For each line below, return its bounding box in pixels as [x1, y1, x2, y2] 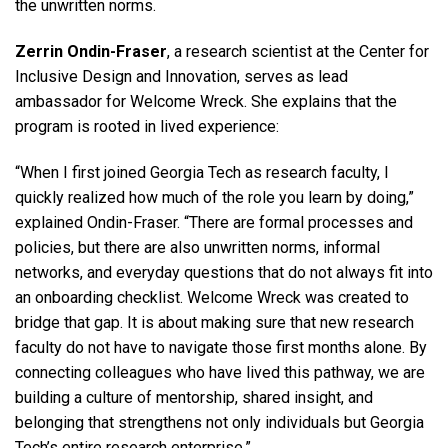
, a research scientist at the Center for [167, 41, 429, 61]
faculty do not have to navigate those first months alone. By [15, 337, 427, 357]
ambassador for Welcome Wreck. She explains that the [15, 91, 397, 111]
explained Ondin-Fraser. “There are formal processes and [15, 212, 413, 232]
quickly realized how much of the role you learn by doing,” [15, 187, 414, 207]
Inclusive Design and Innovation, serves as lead [15, 66, 348, 86]
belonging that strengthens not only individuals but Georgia [15, 412, 424, 432]
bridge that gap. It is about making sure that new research [15, 312, 414, 332]
